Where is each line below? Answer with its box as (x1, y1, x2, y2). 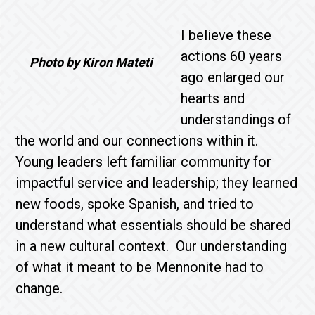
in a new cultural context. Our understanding (15, 238, 288, 255)
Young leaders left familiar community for (15, 153, 272, 170)
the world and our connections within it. (15, 132, 262, 149)
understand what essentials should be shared (15, 217, 292, 233)
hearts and (181, 90, 245, 107)
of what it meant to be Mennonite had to (15, 259, 264, 276)
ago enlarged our (181, 69, 285, 86)
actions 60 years (181, 48, 283, 65)
